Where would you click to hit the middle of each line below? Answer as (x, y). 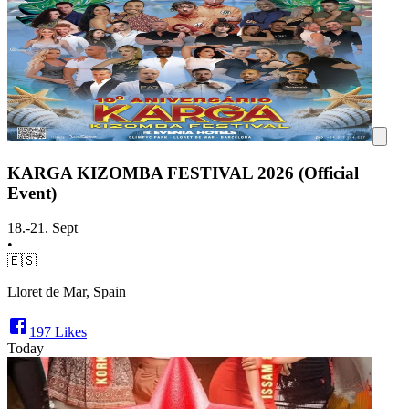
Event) (32, 193)
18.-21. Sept (42, 228)
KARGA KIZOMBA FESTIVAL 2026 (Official (183, 173)
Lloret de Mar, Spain (67, 292)
